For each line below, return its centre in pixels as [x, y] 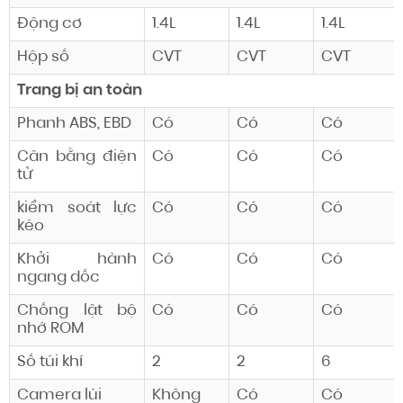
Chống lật [67, 311]
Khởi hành [77, 260]
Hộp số [43, 58]
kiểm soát [59, 209]
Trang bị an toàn [80, 91]
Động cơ [49, 24]
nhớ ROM [50, 329]
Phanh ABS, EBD [74, 124]
